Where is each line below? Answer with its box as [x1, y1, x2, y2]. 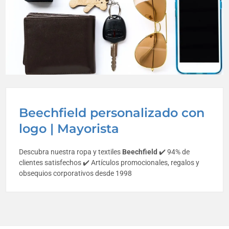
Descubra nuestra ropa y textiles [19, 148, 123, 156]
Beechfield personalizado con [19, 105, 205, 121]
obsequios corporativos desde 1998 [19, 169, 132, 178]
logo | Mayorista [19, 121, 120, 136]
